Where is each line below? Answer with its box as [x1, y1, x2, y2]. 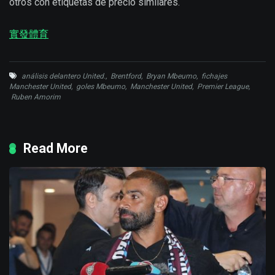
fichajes [201, 72, 227, 81]
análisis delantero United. [21, 72, 106, 81]
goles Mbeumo [76, 82, 125, 91]
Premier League [197, 82, 249, 91]
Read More [23, 141, 88, 157]
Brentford [110, 72, 141, 81]
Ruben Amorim [11, 93, 61, 102]
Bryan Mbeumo [146, 72, 196, 81]
